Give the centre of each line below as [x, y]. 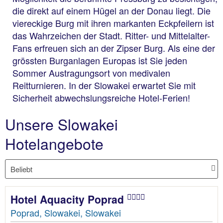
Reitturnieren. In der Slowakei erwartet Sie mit [104, 85]
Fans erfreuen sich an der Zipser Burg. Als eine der [114, 48]
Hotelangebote [54, 144]
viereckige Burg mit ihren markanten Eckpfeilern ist [113, 23]
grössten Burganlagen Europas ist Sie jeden [100, 60]
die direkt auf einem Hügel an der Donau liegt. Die [111, 11]
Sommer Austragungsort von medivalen [91, 73]
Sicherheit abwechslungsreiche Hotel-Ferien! [101, 98]
